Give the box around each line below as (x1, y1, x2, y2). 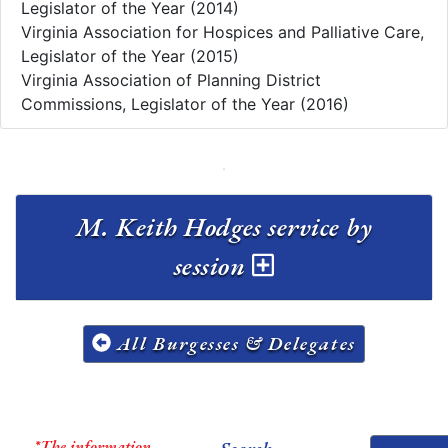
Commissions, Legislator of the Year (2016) (21, 93, 349, 114)
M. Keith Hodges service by (75, 209, 373, 244)
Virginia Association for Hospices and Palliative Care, (21, 21, 424, 42)
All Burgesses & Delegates (111, 330, 356, 356)
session (173, 248, 252, 283)
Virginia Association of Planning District (21, 69, 321, 90)
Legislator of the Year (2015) (21, 45, 239, 66)
